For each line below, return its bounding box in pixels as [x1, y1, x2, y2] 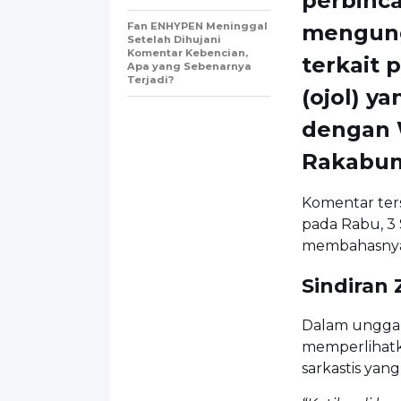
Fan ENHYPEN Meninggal [127, 19, 268, 32]
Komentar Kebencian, [127, 46, 248, 59]
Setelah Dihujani [127, 32, 221, 46]
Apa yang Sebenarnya [127, 59, 252, 73]
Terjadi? [127, 73, 174, 86]
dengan [302, 115, 397, 142]
